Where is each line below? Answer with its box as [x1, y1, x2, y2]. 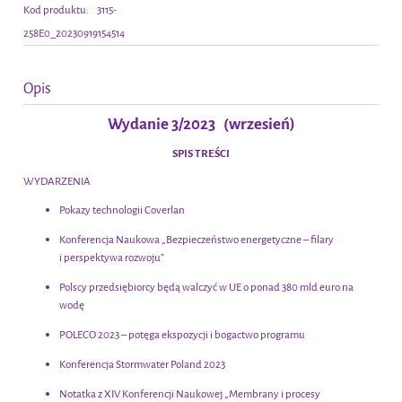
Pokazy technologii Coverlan [59, 203, 185, 218]
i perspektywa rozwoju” [59, 250, 164, 266]
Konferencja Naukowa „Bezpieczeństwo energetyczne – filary [59, 232, 334, 248]
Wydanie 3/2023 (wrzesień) [107, 114, 295, 135]
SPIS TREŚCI [172, 146, 230, 162]
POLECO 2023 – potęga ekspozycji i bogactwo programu [59, 328, 305, 343]
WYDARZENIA [23, 174, 91, 189]
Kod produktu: [23, 3, 89, 18]
